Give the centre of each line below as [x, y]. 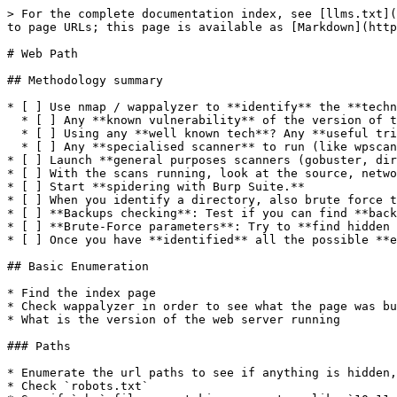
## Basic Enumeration [78, 266]
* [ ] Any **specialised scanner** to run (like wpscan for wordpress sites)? [14, 147]
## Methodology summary [85, 80]
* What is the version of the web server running [174, 319]
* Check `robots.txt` [78, 386]
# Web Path [43, 54]
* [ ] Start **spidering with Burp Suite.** [156, 187]
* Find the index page [82, 293]
